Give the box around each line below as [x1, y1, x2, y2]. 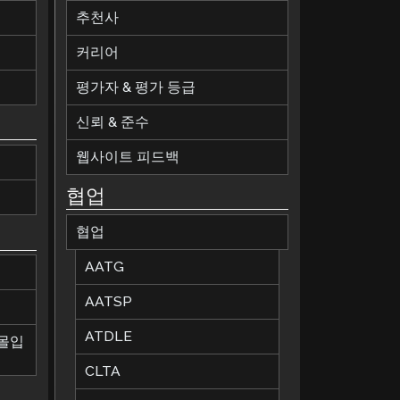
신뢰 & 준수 [76, 112, 150, 130]
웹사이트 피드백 [76, 147, 180, 165]
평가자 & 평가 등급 [76, 78, 196, 96]
